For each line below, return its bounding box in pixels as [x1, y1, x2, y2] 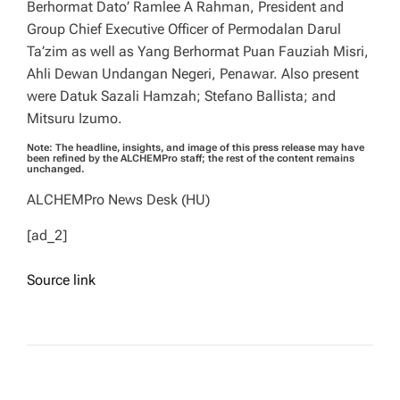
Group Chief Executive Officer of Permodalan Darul [27, 21, 341, 38]
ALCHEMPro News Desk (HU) [27, 191, 210, 209]
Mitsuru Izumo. [27, 110, 122, 128]
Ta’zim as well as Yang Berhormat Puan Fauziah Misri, [27, 43, 369, 61]
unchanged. [27, 163, 85, 176]
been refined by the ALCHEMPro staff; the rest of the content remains [27, 153, 354, 165]
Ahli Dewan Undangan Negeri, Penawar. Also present [27, 65, 359, 83]
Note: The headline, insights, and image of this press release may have [27, 142, 364, 154]
